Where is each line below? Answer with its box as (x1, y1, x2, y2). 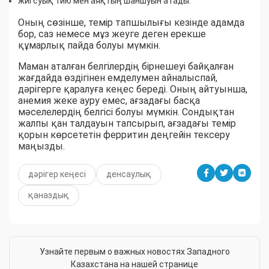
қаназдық (28, 190, 69, 201)
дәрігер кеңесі (28, 169, 86, 180)
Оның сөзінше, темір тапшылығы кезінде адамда (18, 17, 244, 29)
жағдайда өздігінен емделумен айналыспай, (18, 72, 217, 84)
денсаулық (106, 169, 151, 180)
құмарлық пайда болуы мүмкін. (18, 40, 160, 52)
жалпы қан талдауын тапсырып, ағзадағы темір (18, 118, 236, 130)
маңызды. (18, 141, 65, 153)
